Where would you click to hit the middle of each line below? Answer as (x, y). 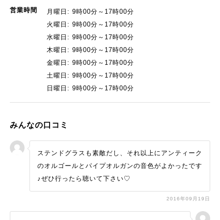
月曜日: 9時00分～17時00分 (90, 12)
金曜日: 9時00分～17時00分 (90, 63)
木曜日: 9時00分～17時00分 (90, 50)
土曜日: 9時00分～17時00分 (90, 76)
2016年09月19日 (188, 199)
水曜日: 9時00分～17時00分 (90, 37)
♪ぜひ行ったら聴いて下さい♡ (84, 179)
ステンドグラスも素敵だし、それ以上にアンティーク (120, 153)
